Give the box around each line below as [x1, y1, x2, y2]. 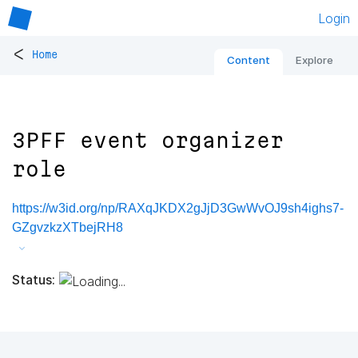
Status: [12, 271, 55, 288]
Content [227, 54, 270, 67]
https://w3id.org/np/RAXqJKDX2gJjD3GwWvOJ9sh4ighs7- [12, 201, 344, 216]
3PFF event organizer [12, 129, 284, 153]
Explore [296, 54, 333, 67]
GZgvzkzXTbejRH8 [12, 221, 123, 235]
